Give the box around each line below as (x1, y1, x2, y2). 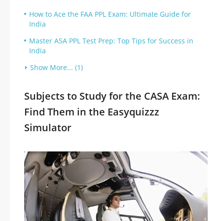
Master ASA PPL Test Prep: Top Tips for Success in (29, 36, 193, 45)
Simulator (24, 121, 72, 134)
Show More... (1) (30, 63, 83, 72)
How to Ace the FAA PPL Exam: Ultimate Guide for (29, 9, 191, 19)
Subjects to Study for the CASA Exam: (24, 89, 200, 103)
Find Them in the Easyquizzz (24, 105, 159, 118)
